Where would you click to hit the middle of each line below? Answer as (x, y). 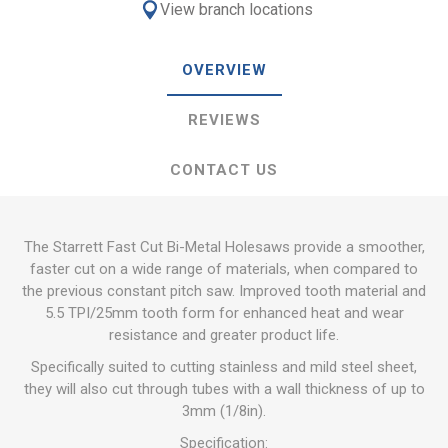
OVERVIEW (224, 70)
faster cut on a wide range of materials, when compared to (224, 269)
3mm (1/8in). (224, 411)
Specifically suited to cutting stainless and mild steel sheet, (224, 367)
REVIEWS (224, 120)
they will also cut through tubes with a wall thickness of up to (224, 389)
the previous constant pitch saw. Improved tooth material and (224, 291)
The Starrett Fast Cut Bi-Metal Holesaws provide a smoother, (224, 247)
